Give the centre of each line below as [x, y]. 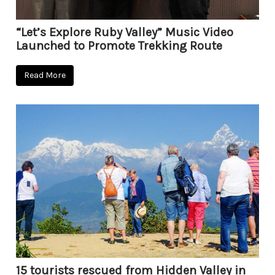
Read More [45, 75]
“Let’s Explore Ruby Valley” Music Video [125, 32]
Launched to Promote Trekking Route [119, 45]
